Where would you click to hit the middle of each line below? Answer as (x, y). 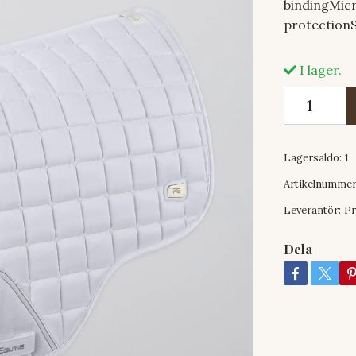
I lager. (319, 70)
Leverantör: (313, 210)
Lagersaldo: (313, 157)
